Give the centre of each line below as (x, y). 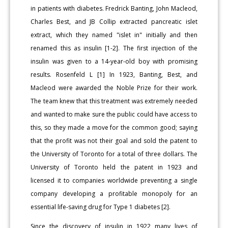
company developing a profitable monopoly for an (114, 193)
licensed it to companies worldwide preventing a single (114, 180)
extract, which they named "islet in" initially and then (114, 35)
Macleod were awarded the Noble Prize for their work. (114, 88)
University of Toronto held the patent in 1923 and (114, 167)
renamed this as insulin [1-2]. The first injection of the (114, 48)
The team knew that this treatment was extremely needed (114, 101)
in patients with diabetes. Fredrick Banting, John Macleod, (114, 8)
